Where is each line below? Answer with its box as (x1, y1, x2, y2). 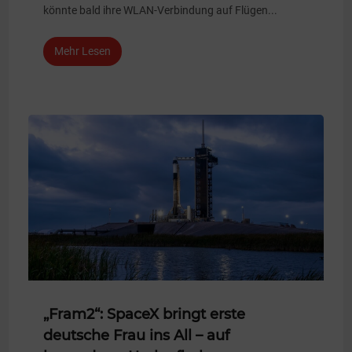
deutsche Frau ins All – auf (43, 327, 230, 345)
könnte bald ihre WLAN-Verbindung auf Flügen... (43, 4, 278, 17)
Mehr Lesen (54, 45, 112, 58)
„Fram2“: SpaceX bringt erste (43, 306, 246, 324)
